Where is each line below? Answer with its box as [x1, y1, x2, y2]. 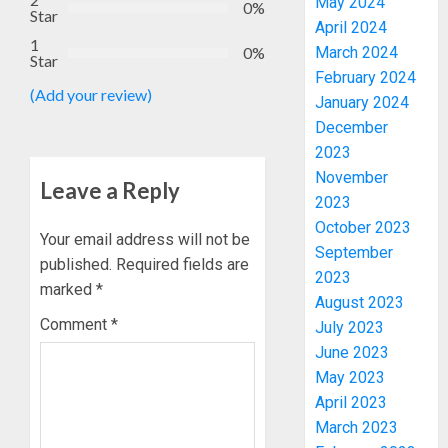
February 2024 [315, 68, 417, 88]
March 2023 [315, 418, 399, 438]
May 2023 [315, 368, 386, 388]
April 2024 [315, 18, 388, 38]
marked [40, 279, 96, 299]
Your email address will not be [40, 229, 250, 249]
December [315, 118, 389, 138]
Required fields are [116, 254, 249, 274]
